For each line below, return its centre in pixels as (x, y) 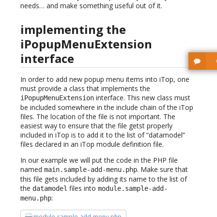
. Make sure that (163, 169)
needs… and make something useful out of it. (91, 6)
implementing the (73, 29)
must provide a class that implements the (85, 88)
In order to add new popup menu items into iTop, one (105, 79)
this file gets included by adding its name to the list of (104, 179)
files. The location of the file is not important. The (98, 116)
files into (83, 188)
